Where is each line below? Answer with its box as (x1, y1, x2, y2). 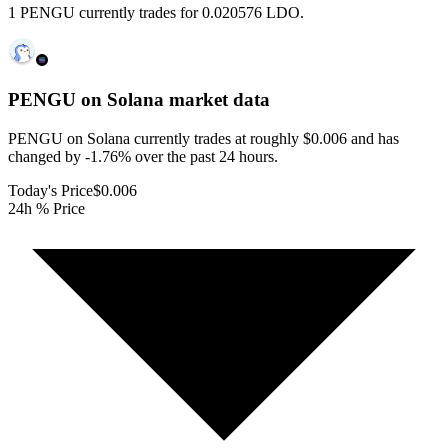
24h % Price (8, 199, 85, 217)
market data (164, 89, 270, 111)
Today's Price (8, 181, 93, 199)
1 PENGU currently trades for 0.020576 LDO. (8, 4, 304, 22)
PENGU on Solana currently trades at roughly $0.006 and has (8, 129, 399, 147)
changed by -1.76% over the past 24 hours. (8, 147, 278, 165)
